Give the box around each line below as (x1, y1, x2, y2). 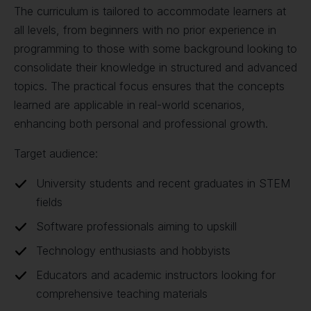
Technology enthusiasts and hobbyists (36, 244, 230, 258)
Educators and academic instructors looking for (36, 268, 276, 282)
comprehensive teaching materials (36, 287, 208, 301)
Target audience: (14, 146, 98, 160)
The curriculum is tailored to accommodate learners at (14, 4, 286, 18)
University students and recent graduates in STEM (36, 176, 290, 190)
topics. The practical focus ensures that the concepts (14, 79, 285, 93)
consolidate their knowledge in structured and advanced (14, 60, 297, 74)
